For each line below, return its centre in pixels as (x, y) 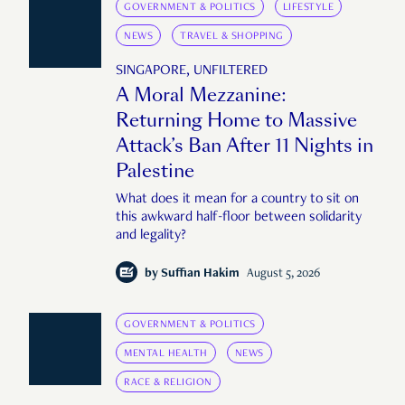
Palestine (155, 171)
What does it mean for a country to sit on (237, 200)
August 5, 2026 (283, 274)
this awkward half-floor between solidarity (239, 218)
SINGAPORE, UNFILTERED (192, 72)
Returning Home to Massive (236, 121)
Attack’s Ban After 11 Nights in (245, 146)
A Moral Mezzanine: (201, 95)
